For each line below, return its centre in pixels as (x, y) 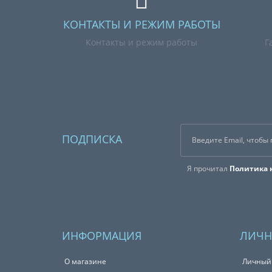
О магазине (85, 261)
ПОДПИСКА (92, 139)
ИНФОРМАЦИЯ (102, 236)
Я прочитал (208, 168)
